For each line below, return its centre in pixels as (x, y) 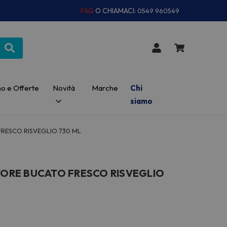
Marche (105, 88)
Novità (64, 88)
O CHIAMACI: (116, 10)
